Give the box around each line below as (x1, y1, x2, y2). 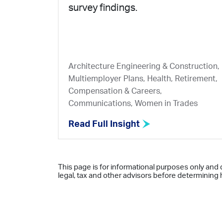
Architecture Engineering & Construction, (68, 62, 220, 70)
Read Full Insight (68, 120, 142, 129)
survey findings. (68, 3, 137, 13)
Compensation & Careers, (68, 87, 162, 95)
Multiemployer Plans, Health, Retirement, (68, 75, 218, 83)
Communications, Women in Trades (68, 100, 198, 108)
